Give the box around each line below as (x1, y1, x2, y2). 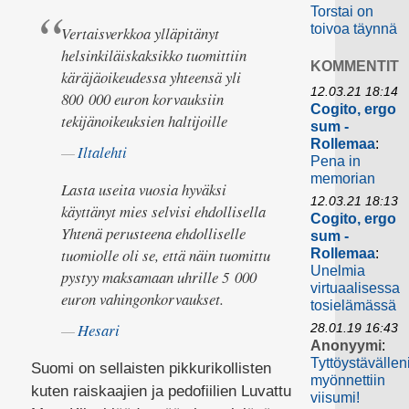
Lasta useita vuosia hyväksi (61, 178, 227, 200)
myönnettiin (310, 372, 386, 389)
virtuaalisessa (310, 280, 401, 297)
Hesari (78, 319, 121, 341)
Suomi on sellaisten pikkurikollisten (30, 359, 271, 377)
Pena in (310, 153, 362, 170)
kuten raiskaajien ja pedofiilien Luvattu (30, 382, 291, 400)
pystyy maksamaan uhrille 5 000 (61, 266, 257, 288)
